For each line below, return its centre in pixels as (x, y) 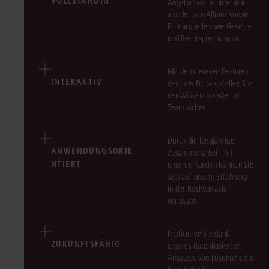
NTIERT (66, 164)
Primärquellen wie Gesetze (210, 26)
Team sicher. (187, 107)
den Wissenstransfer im (204, 95)
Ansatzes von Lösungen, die (211, 258)
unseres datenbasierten (204, 246)
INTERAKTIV (77, 81)
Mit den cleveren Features (208, 71)
